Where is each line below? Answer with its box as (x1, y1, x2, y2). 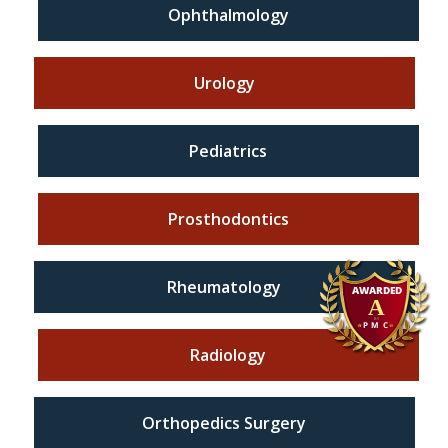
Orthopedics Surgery (142, 411, 306, 434)
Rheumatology (167, 275, 281, 298)
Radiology (190, 343, 266, 366)
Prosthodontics (167, 207, 289, 230)
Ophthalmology (167, 3, 289, 26)
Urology (193, 71, 255, 94)
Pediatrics (189, 139, 267, 162)
